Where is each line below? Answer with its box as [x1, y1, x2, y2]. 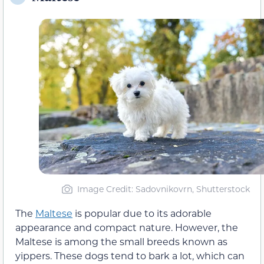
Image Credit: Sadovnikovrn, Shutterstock [77, 183, 250, 195]
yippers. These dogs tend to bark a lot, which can [15, 249, 245, 262]
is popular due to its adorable [72, 207, 212, 220]
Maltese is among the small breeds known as [15, 235, 227, 248]
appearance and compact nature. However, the [15, 221, 238, 234]
